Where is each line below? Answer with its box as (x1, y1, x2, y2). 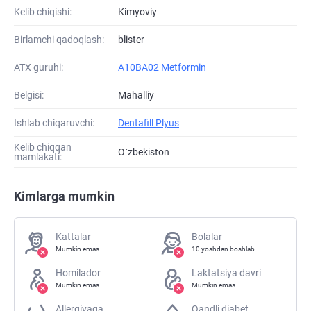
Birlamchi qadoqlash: (14, 33, 104, 45)
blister (118, 33, 144, 45)
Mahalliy (118, 89, 154, 101)
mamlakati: (14, 151, 62, 163)
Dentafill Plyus (118, 117, 179, 128)
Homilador (56, 267, 101, 279)
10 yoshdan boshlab (191, 245, 255, 253)
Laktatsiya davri (191, 267, 261, 279)
